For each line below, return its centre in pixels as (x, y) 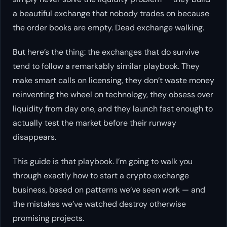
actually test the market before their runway (94, 123)
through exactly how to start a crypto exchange (101, 176)
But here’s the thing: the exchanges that (87, 52)
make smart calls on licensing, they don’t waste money (113, 81)
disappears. (34, 137)
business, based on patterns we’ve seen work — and (109, 190)
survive (185, 52)
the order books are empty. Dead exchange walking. (108, 28)
